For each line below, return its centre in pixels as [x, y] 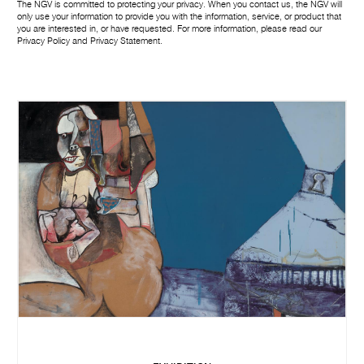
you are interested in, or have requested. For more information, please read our [170, 29]
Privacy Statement [126, 41]
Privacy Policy [44, 41]
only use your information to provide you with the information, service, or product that [180, 17]
